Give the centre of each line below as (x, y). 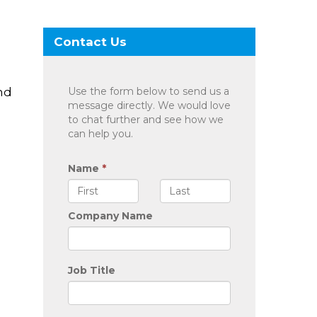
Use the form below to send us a (149, 91)
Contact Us (90, 42)
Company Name (110, 216)
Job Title (92, 270)
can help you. (100, 134)
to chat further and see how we (146, 120)
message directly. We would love (149, 105)
